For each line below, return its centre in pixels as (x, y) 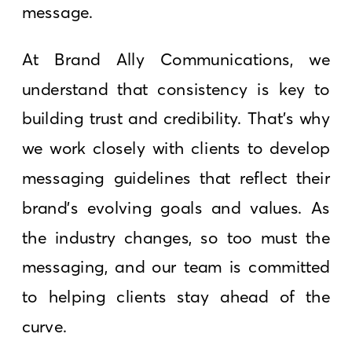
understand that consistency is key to (176, 88)
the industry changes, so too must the (176, 237)
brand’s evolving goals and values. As (176, 207)
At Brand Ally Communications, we (176, 59)
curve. (45, 326)
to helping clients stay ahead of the (176, 296)
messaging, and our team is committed (176, 267)
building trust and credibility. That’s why (176, 118)
